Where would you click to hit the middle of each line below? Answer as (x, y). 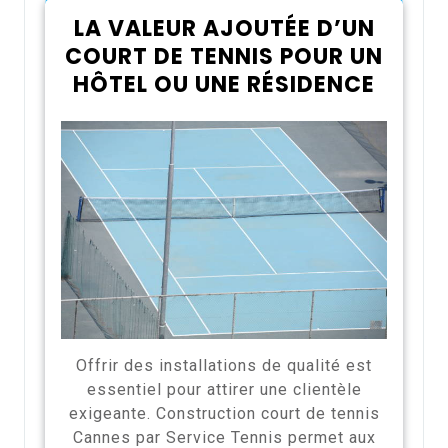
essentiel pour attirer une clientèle (224, 389)
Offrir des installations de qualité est (224, 365)
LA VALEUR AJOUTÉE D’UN (224, 29)
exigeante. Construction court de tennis (224, 413)
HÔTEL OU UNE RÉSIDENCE (224, 85)
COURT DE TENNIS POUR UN (224, 57)
